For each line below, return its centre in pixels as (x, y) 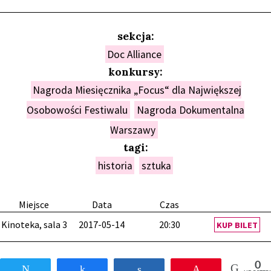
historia (115, 165)
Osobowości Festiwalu (77, 110)
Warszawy (132, 130)
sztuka (156, 165)
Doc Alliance (135, 54)
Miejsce (34, 204)
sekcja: (135, 36)
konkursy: (135, 72)
